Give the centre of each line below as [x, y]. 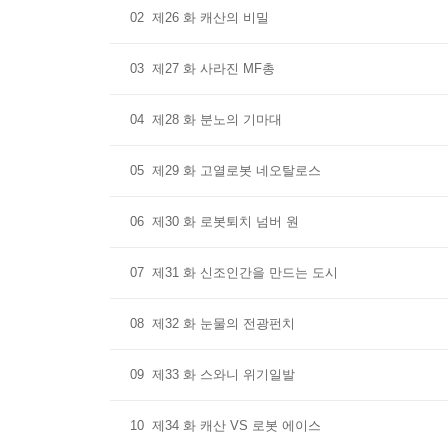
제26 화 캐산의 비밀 [210, 17]
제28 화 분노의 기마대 [217, 119]
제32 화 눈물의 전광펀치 [223, 323]
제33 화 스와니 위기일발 [223, 374]
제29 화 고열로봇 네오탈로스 [236, 170]
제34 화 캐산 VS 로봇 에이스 [236, 425]
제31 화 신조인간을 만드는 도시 [245, 272]
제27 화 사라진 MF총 [213, 68]
